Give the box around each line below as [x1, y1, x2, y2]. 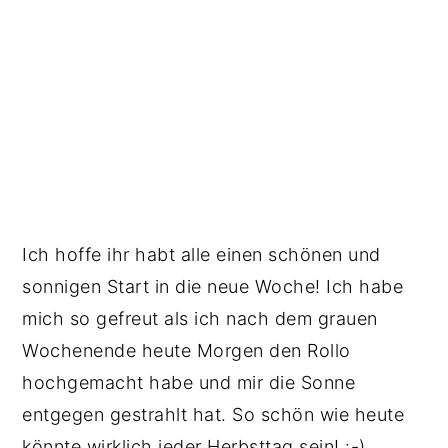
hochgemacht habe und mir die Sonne [22, 372, 356, 393]
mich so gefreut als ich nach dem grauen [22, 308, 378, 329]
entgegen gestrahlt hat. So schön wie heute [22, 404, 405, 425]
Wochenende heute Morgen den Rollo [22, 340, 351, 361]
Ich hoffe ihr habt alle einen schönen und [22, 244, 381, 265]
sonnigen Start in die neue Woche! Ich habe [22, 276, 404, 297]
